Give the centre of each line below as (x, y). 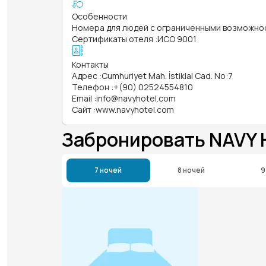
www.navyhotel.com (135, 109)
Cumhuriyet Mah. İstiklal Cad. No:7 (167, 75)
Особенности (99, 16)
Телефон (91, 87)
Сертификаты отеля (113, 39)
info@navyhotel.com (136, 98)
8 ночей (191, 170)
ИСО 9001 (177, 39)
